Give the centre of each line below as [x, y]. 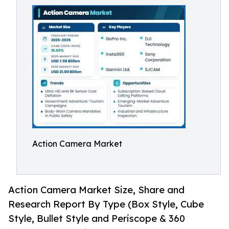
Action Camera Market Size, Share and [96, 190]
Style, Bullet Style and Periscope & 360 [97, 219]
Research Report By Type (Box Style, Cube [106, 204]
